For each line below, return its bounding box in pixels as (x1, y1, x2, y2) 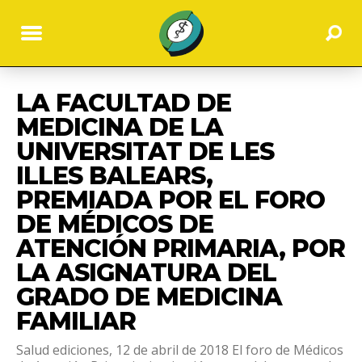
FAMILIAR (16, 305, 136, 336)
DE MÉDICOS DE (16, 208, 213, 239)
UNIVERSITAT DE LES (16, 136, 274, 166)
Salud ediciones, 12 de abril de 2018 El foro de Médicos (16, 340, 343, 359)
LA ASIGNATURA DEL (16, 257, 276, 288)
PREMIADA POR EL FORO (16, 184, 325, 215)
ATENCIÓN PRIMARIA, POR (16, 233, 345, 263)
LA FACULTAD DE (16, 87, 231, 118)
